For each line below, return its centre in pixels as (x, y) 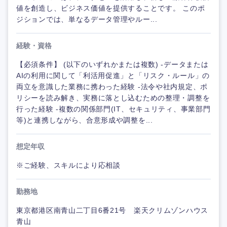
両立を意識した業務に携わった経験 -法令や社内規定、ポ (112, 87)
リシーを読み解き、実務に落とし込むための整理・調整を (113, 98)
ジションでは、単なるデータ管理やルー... (87, 19)
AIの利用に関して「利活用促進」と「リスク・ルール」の (113, 75)
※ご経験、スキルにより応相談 (68, 165)
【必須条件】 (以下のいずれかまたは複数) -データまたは (112, 64)
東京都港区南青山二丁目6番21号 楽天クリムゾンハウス (112, 210)
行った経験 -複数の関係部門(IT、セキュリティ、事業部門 (113, 109)
